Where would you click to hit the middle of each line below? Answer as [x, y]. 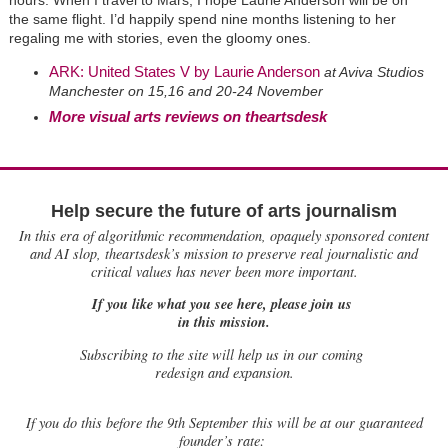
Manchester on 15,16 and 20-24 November [185, 90]
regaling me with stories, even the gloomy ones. [161, 37]
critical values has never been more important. [224, 271]
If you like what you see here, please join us [224, 304]
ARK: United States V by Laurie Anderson [184, 71]
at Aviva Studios [373, 71]
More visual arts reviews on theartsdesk [187, 116]
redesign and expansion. [224, 372]
